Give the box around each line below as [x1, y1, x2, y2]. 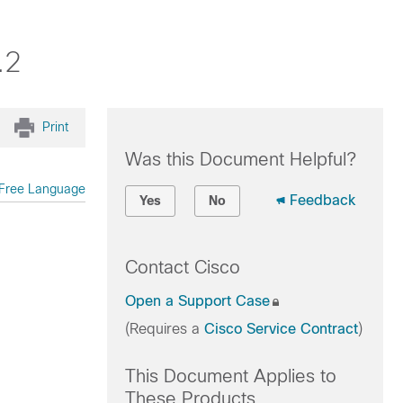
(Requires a [124, 321, 204, 336]
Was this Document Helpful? [124, 149, 356, 169]
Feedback [289, 193, 355, 208]
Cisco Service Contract [203, 321, 358, 336]
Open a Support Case [124, 293, 270, 309]
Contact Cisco [124, 257, 240, 277]
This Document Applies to [124, 366, 336, 386]
